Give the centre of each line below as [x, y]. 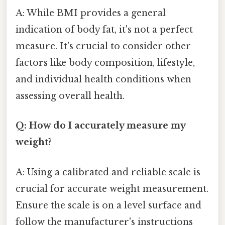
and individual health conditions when [103, 80]
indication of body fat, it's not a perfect [104, 30]
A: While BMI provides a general [91, 13]
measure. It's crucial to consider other [103, 46]
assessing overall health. [70, 96]
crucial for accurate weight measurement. [112, 189]
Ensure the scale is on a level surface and [108, 205]
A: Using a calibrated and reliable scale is [108, 172]
